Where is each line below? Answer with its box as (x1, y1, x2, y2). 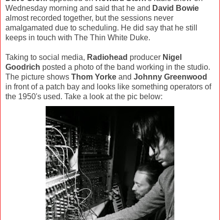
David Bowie (152, 3, 199, 12)
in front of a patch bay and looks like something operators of (5, 82, 211, 91)
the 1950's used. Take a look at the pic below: (5, 92, 163, 101)
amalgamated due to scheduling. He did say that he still (5, 23, 197, 32)
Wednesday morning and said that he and (5, 3, 152, 12)
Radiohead (87, 53, 128, 61)
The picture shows (5, 72, 71, 81)
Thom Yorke (71, 72, 116, 81)
